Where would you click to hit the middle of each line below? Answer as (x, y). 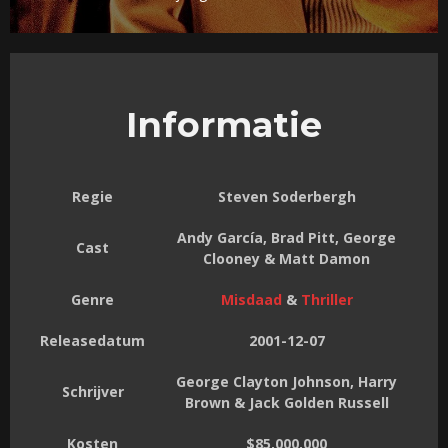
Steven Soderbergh (286, 197)
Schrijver (92, 392)
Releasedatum (92, 341)
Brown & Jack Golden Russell (286, 403)
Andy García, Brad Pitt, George (286, 238)
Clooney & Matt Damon (286, 259)
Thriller (326, 300)
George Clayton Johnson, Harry (286, 382)
